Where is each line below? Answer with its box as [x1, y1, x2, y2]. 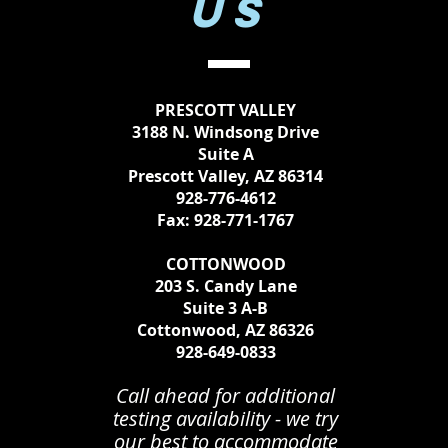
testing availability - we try [113, 405, 339, 432]
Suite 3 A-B [183, 297, 269, 319]
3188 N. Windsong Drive [132, 121, 320, 143]
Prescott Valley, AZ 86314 [128, 165, 324, 187]
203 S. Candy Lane [154, 275, 297, 297]
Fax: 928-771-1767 [157, 209, 295, 231]
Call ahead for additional [116, 382, 336, 409]
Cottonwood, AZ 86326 [137, 319, 315, 341]
